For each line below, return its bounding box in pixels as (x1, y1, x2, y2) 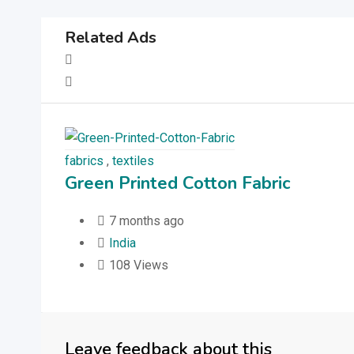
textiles (112, 153, 154, 168)
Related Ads (65, 26, 156, 48)
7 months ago (109, 213, 184, 228)
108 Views (109, 257, 168, 273)
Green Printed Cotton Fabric (65, 171, 291, 195)
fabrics (65, 153, 104, 168)
